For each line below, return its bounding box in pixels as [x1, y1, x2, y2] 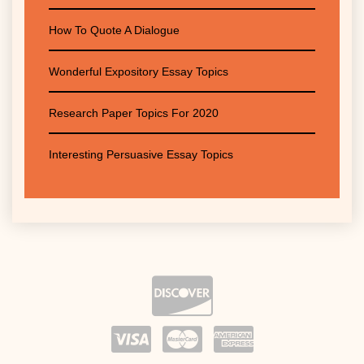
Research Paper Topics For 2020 [49, 106, 219, 120]
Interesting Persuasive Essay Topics [49, 148, 233, 162]
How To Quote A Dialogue [49, 24, 180, 37]
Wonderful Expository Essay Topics [49, 65, 228, 79]
